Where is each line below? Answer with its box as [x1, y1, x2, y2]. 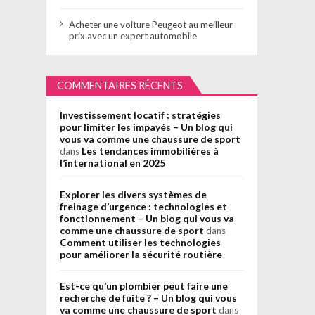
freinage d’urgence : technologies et [59, 200, 227, 213]
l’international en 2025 [59, 157, 165, 169]
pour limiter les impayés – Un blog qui [59, 121, 233, 134]
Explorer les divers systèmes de [59, 188, 207, 201]
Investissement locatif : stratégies [59, 109, 221, 122]
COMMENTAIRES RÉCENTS [57, 79, 184, 91]
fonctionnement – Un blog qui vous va [59, 212, 234, 225]
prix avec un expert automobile [69, 30, 198, 41]
